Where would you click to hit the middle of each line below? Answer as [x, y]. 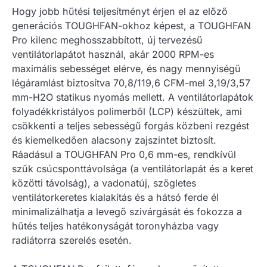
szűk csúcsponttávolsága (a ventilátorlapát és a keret [133, 168]
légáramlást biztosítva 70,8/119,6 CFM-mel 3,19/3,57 [131, 83]
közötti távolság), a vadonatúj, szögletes [104, 183]
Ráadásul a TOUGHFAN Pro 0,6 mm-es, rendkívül [124, 154]
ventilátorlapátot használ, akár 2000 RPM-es [113, 54]
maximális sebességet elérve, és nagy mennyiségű [126, 68]
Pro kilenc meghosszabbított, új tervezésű [107, 40]
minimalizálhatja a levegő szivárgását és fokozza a [127, 211]
